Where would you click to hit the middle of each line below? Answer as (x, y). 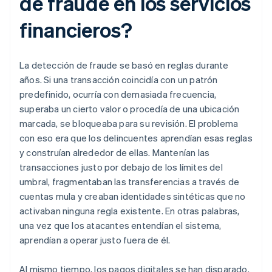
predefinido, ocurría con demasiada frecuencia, (118, 94)
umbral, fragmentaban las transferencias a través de (130, 182)
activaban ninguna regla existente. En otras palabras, (130, 211)
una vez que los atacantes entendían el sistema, (121, 226)
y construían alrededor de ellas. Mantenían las (115, 153)
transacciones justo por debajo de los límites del (121, 167)
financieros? (76, 30)
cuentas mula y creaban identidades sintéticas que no (133, 196)
